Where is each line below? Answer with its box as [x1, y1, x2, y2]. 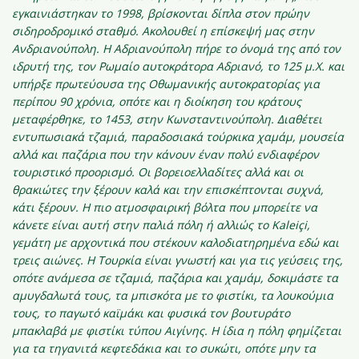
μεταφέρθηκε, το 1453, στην [12, 111, 166, 127]
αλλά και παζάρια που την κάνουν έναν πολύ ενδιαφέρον [12, 147, 319, 162]
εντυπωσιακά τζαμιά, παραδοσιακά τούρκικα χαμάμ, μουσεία [12, 129, 344, 144]
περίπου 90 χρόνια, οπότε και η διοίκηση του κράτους [12, 94, 301, 109]
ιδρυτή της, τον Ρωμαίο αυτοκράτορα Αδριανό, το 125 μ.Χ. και [12, 58, 345, 74]
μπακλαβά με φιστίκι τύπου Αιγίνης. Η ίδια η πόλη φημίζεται [12, 323, 341, 338]
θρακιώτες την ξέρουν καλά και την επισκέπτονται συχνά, [12, 182, 324, 197]
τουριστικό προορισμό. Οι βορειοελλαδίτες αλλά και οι [12, 164, 304, 179]
